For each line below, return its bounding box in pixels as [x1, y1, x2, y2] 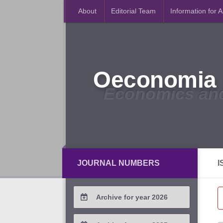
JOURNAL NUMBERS [77, 159, 160, 167]
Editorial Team [111, 7, 156, 15]
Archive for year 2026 [96, 193, 168, 201]
